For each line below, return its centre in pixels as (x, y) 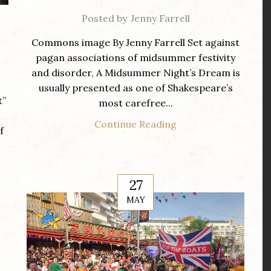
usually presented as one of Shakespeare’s (135, 88)
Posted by (104, 18)
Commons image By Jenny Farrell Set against (135, 43)
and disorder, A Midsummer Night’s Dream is (135, 73)
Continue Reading (135, 124)
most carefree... (135, 103)
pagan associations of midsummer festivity (135, 58)
